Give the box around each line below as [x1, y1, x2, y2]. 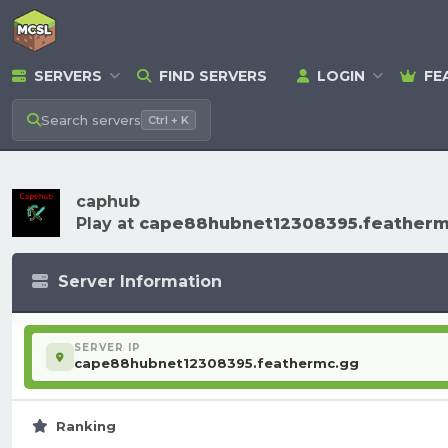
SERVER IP [74, 341, 141, 354]
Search [41, 112, 88, 128]
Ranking [56, 418, 116, 434]
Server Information [58, 272, 222, 291]
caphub [76, 192, 140, 211]
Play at [76, 214, 139, 233]
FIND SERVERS [159, 67, 267, 85]
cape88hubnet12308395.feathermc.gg [74, 355, 359, 371]
